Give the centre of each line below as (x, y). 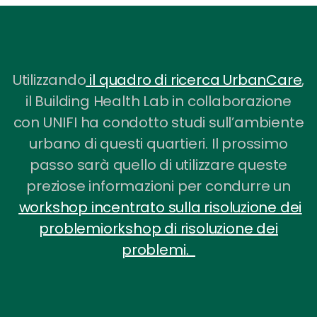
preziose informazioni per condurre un (158, 186)
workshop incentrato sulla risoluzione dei (160, 207)
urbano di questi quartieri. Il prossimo (158, 143)
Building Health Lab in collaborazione (163, 101)
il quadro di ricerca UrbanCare (194, 80)
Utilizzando (49, 80)
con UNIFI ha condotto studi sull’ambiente (158, 122)
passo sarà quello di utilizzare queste (158, 165)
